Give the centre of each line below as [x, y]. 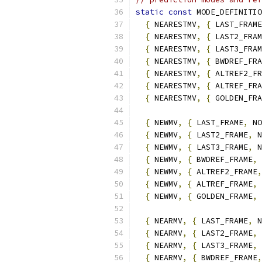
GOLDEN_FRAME [222, 196]
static [150, 12]
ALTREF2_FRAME [225, 172]
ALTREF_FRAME [222, 184]
